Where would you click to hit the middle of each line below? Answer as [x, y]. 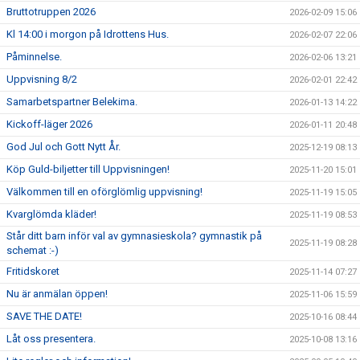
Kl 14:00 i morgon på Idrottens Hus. [88, 35]
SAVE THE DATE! [44, 317]
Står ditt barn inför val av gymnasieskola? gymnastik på [134, 236]
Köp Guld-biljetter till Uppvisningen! [88, 170]
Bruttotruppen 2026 [51, 12]
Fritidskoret [33, 272]
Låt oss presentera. [51, 339]
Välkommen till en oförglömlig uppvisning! [104, 192]
